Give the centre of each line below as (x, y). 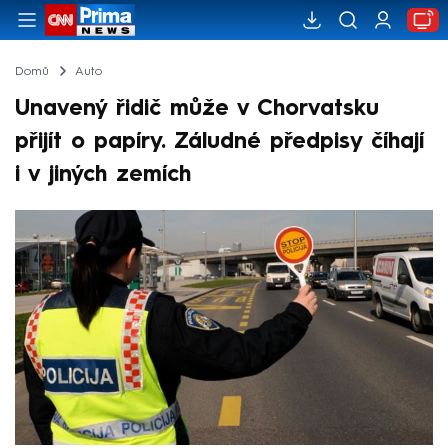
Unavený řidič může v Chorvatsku (197, 108)
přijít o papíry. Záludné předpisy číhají (219, 141)
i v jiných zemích (103, 174)
